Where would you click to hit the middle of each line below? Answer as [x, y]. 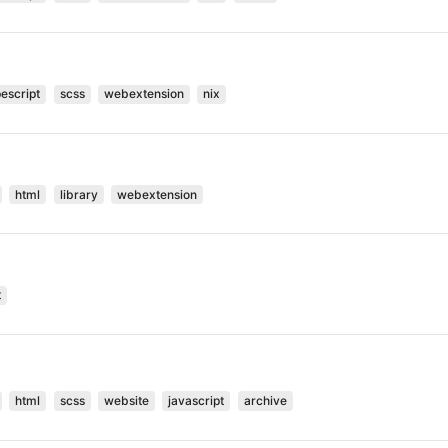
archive [265, 400]
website [127, 400]
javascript [196, 400]
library [78, 194]
